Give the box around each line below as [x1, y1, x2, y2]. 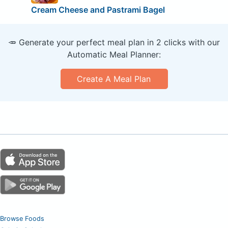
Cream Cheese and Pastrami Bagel [31, 4, 165, 15]
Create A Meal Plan [77, 73, 151, 84]
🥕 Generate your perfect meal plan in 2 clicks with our [8, 37, 220, 47]
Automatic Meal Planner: [67, 49, 161, 60]
